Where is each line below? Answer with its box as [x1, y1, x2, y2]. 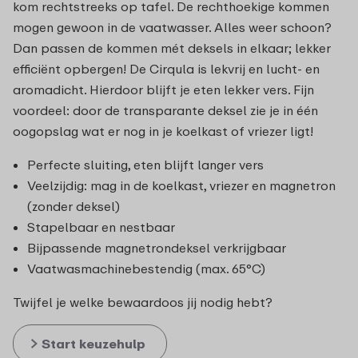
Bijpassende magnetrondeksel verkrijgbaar [27, 239, 286, 256]
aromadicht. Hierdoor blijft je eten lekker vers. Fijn [13, 81, 314, 97]
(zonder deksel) [27, 197, 120, 214]
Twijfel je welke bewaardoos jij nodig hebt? [13, 293, 272, 310]
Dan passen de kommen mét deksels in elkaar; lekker [13, 39, 331, 56]
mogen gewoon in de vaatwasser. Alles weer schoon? [13, 18, 332, 35]
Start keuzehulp [42, 335, 145, 352]
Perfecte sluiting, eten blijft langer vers [27, 156, 264, 173]
